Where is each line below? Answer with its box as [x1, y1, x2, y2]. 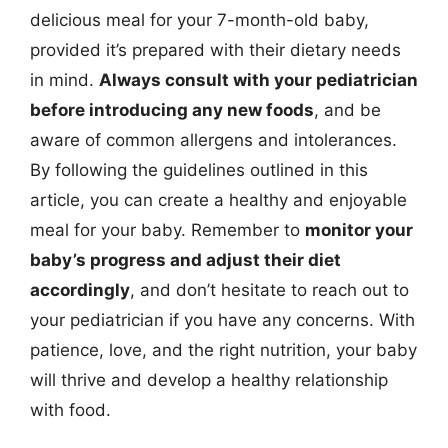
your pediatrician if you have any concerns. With [30, 310, 415, 330]
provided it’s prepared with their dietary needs [30, 40, 401, 60]
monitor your [305, 220, 413, 240]
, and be [314, 100, 381, 120]
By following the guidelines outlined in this [30, 160, 368, 180]
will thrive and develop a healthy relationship [30, 370, 388, 390]
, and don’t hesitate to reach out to [130, 280, 409, 300]
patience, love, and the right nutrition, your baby [30, 340, 417, 360]
